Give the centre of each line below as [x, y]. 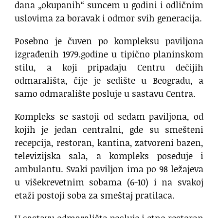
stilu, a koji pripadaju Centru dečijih [109, 67]
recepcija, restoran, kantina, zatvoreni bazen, [109, 142]
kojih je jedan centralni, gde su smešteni [109, 129]
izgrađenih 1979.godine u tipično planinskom [109, 54]
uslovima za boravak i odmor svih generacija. [108, 18]
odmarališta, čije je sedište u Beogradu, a [109, 80]
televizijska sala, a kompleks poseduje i [109, 155]
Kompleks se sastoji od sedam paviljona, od [109, 116]
